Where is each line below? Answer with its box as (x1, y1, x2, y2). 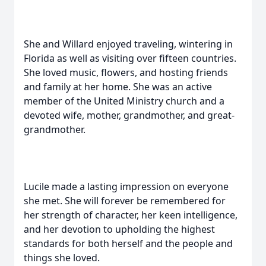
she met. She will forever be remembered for (24, 194, 226, 207)
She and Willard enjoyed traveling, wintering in (24, 37, 233, 50)
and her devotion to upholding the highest (24, 223, 215, 236)
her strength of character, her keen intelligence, (24, 208, 237, 221)
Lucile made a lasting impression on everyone (24, 180, 229, 193)
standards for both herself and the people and (24, 237, 233, 250)
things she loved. (24, 251, 100, 264)
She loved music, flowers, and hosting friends (24, 66, 228, 79)
